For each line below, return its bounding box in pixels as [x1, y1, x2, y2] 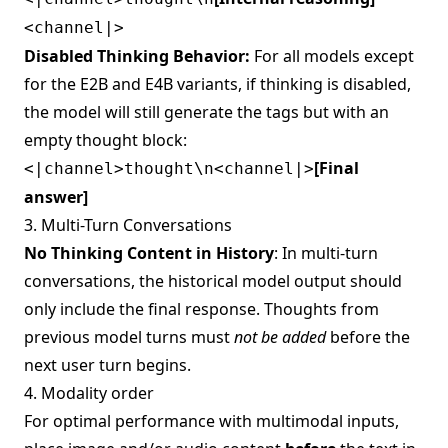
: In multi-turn [274, 241, 378, 264]
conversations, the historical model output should [24, 269, 402, 292]
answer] [24, 185, 88, 208]
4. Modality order [24, 381, 154, 404]
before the [326, 325, 410, 348]
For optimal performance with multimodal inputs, [24, 409, 399, 432]
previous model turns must [24, 325, 234, 348]
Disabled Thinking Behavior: [24, 44, 250, 67]
